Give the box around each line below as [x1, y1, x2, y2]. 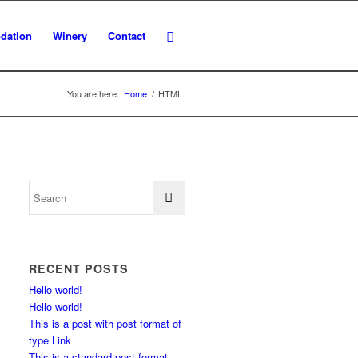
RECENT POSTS [29, 261, 129, 276]
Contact [108, 28, 145, 43]
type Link [29, 332, 72, 348]
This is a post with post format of [29, 316, 182, 331]
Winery [53, 28, 87, 43]
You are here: [67, 87, 119, 100]
